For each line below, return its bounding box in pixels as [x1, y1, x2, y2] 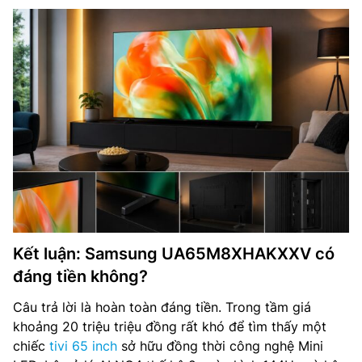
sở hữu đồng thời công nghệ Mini [117, 337, 323, 354]
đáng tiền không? [13, 266, 148, 286]
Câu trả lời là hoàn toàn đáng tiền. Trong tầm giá [13, 298, 311, 315]
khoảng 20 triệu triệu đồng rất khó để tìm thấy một [13, 318, 326, 335]
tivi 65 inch [49, 337, 117, 354]
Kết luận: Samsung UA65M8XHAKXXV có [13, 243, 335, 263]
